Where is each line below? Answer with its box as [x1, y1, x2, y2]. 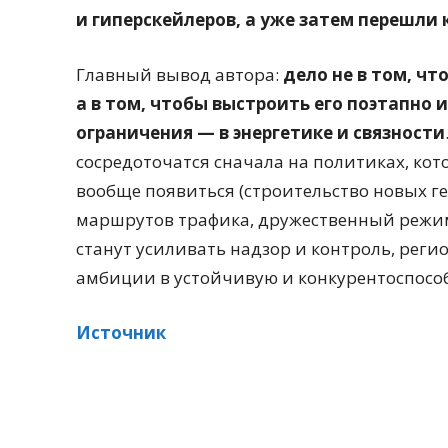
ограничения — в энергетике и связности [76, 121, 445, 145]
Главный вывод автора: [76, 63, 283, 87]
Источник [76, 321, 166, 345]
